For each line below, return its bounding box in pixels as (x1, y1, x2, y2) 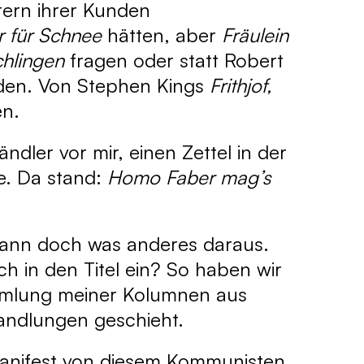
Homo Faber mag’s (107, 165, 271, 189)
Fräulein (222, 23, 288, 47)
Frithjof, (210, 73, 271, 97)
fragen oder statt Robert (64, 48, 284, 72)
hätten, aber (102, 23, 222, 47)
